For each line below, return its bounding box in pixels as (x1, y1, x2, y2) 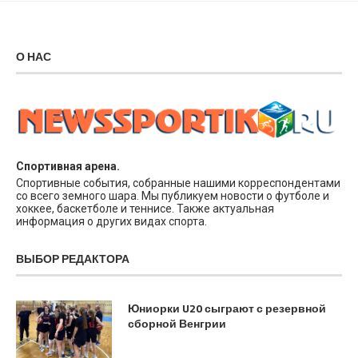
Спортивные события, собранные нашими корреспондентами (16, 177, 340, 189)
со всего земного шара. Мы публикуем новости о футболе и (16, 189, 329, 202)
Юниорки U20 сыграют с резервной (128, 300, 326, 316)
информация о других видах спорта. (16, 215, 207, 228)
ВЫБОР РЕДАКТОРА (16, 250, 129, 267)
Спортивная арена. (16, 160, 120, 173)
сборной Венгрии (128, 315, 226, 332)
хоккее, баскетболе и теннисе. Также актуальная (16, 202, 274, 215)
